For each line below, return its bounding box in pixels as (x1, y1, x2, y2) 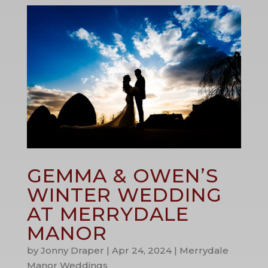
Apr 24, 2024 (111, 244, 172, 256)
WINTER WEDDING (26, 182, 222, 206)
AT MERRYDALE (26, 202, 189, 226)
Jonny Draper (40, 244, 104, 256)
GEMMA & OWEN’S (26, 163, 218, 187)
